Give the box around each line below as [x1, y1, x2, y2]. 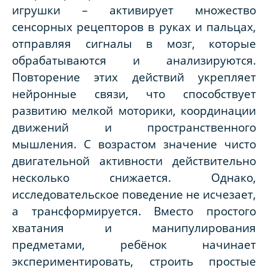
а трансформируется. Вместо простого [12, 203, 256, 219]
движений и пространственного [12, 120, 256, 135]
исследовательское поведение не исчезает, [12, 187, 256, 202]
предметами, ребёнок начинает [12, 237, 256, 252]
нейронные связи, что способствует [12, 86, 256, 102]
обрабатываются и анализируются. [12, 53, 256, 68]
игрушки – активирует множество [12, 2, 256, 18]
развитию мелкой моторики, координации [12, 103, 256, 118]
